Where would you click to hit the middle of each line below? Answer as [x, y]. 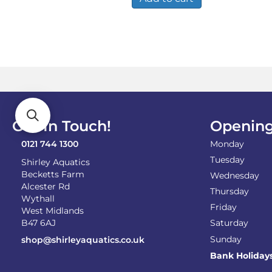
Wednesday [235, 175]
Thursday [229, 191]
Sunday [226, 239]
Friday [223, 207]
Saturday [229, 223]
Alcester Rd [46, 186]
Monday [227, 144]
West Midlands [53, 210]
